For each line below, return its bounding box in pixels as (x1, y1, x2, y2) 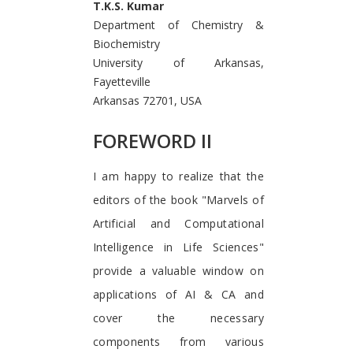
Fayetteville (93, 74, 150, 90)
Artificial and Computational (93, 215, 264, 231)
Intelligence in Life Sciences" (93, 239, 264, 255)
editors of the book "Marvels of (93, 191, 264, 207)
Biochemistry (93, 36, 160, 52)
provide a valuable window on (93, 262, 264, 278)
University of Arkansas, (93, 55, 264, 71)
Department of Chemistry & (93, 17, 264, 33)
